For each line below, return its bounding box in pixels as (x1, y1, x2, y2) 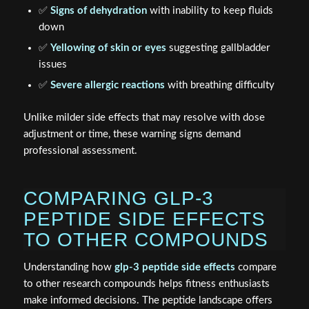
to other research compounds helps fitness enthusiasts (23, 278, 270, 289)
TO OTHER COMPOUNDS (23, 228, 268, 250)
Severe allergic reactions (50, 79, 165, 90)
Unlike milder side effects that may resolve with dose (23, 112, 265, 123)
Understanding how (23, 261, 114, 272)
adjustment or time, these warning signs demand (23, 128, 241, 139)
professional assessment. (23, 145, 137, 156)
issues (38, 59, 67, 70)
